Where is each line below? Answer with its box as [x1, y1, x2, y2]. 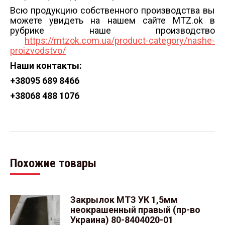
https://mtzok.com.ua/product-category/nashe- [25, 35, 215, 46]
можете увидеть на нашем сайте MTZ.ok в [10, 15, 215, 26]
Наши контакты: [10, 60, 82, 71]
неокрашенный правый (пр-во [70, 204, 200, 215]
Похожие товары [10, 156, 96, 170]
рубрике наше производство [10, 25, 215, 36]
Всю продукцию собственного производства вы [10, 5, 215, 16]
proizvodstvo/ [10, 45, 66, 56]
